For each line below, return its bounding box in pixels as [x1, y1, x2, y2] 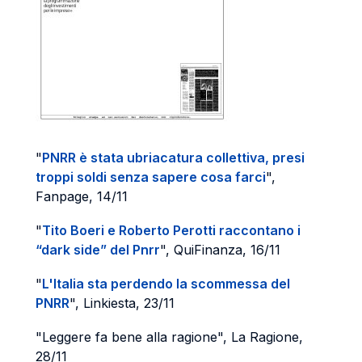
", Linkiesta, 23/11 [69, 295, 175, 311]
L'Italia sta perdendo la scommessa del [42, 276, 290, 292]
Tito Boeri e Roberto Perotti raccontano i [42, 222, 301, 238]
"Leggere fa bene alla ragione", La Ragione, [36, 329, 303, 345]
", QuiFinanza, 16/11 [160, 242, 280, 258]
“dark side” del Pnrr [36, 242, 160, 258]
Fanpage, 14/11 [36, 188, 128, 204]
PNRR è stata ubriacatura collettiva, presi [42, 149, 305, 166]
